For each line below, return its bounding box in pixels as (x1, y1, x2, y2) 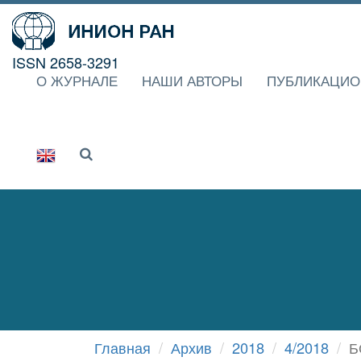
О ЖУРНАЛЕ (36, 70, 118, 90)
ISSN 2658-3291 (12, 52, 119, 73)
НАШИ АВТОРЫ (142, 70, 243, 90)
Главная (94, 337, 151, 358)
